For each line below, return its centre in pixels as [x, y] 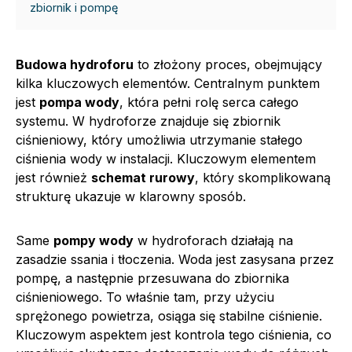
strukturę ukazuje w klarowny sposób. [131, 196]
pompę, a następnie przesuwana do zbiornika [152, 278]
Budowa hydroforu [75, 64]
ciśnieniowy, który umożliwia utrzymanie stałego [159, 139]
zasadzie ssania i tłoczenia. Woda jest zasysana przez [175, 259]
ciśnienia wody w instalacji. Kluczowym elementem [166, 158]
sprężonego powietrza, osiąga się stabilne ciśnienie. [169, 315]
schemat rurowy [143, 177]
